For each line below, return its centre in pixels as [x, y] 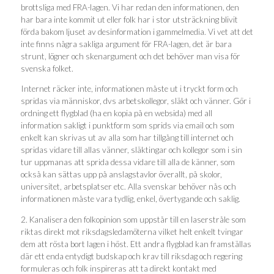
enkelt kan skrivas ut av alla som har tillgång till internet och [127, 138]
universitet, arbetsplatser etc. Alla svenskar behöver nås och [128, 187]
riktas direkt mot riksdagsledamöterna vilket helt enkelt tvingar [132, 231]
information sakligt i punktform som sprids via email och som [128, 125]
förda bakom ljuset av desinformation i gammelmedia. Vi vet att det [137, 31]
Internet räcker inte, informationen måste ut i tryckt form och [129, 89]
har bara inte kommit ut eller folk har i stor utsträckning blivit [129, 19]
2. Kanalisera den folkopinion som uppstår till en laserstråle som [133, 219]
